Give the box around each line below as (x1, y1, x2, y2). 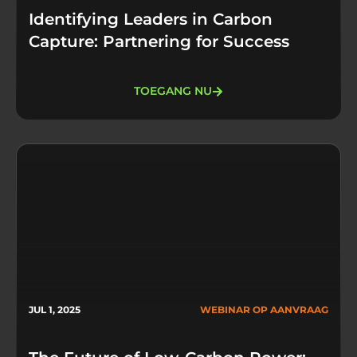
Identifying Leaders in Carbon (29, 9, 273, 29)
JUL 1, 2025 (29, 303, 80, 316)
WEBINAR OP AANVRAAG (200, 303, 328, 316)
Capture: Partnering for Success (29, 31, 289, 51)
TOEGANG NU (134, 84, 212, 99)
